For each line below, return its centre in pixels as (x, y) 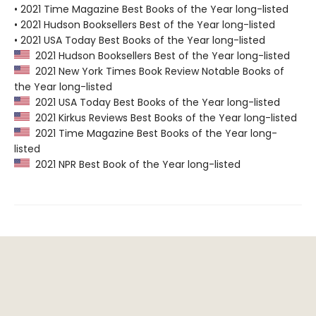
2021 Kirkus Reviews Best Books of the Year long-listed (163, 118)
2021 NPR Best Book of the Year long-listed (135, 165)
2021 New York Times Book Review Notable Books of (157, 72)
